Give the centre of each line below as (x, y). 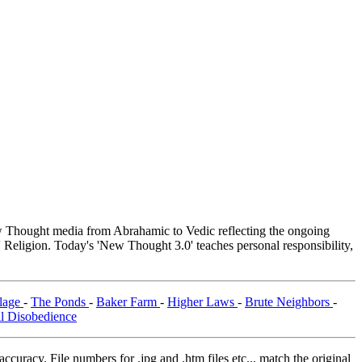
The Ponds (60, 302)
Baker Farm (128, 302)
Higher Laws (202, 302)
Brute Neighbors (289, 302)
